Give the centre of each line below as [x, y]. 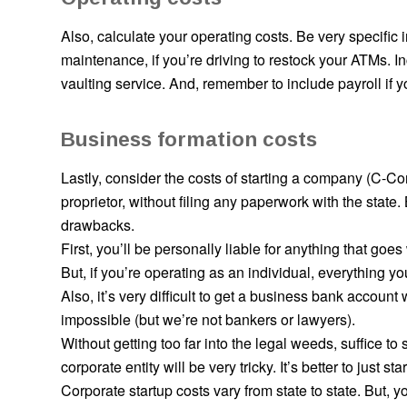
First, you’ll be [108, 248]
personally [188, 248]
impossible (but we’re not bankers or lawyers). [208, 319]
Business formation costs [189, 140]
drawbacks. [98, 224]
